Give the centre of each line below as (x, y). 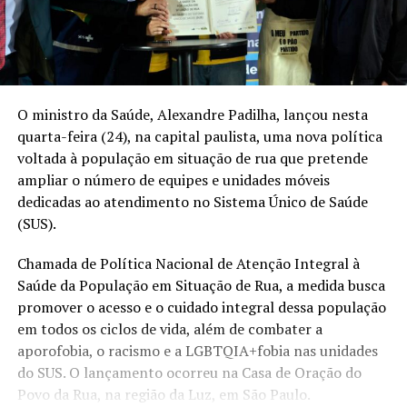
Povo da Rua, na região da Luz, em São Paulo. (164, 394)
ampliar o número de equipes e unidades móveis (173, 179)
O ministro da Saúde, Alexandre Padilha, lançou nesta (192, 114)
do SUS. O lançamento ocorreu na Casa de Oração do (189, 372)
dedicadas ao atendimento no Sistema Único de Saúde (192, 201)
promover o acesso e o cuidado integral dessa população (201, 307)
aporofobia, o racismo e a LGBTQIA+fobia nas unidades (197, 350)
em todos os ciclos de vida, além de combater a (169, 328)
